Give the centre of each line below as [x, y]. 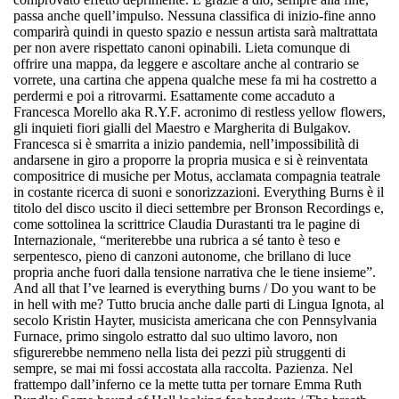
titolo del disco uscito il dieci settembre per [134, 208]
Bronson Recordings [313, 208]
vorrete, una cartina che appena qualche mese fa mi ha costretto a [195, 80]
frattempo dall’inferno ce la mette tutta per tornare [154, 385]
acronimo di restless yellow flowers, [283, 112]
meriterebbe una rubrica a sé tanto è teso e [223, 240]
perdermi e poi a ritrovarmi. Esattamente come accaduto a [174, 96]
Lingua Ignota [327, 305]
